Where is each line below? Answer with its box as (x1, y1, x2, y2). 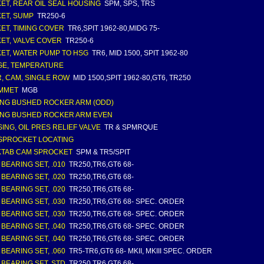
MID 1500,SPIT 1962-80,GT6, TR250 (71, 74, 191, 82)
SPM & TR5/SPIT (74, 148, 130, 156)
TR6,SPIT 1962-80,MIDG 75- (66, 24, 160, 32)
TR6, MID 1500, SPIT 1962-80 (90, 49, 188, 57)
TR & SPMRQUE (103, 123, 158, 131)
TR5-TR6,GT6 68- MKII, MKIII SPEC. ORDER (67, 247, 212, 255)
